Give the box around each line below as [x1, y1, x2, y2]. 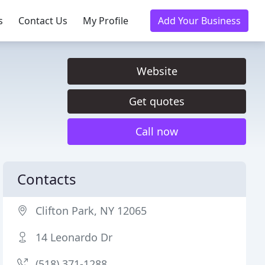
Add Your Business [158, 14, 241, 27]
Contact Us [18, 14, 67, 27]
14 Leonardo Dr [35, 230, 113, 244]
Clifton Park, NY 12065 [35, 203, 147, 218]
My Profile [83, 14, 128, 27]
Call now [135, 124, 178, 138]
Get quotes [129, 94, 185, 108]
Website [136, 64, 177, 78]
